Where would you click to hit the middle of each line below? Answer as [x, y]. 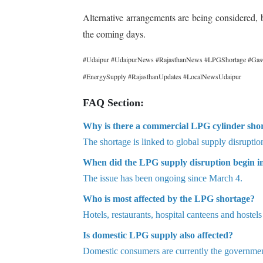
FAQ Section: [113, 103]
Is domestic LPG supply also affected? [158, 235]
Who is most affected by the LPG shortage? [169, 199]
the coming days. [114, 34]
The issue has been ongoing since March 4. [163, 178]
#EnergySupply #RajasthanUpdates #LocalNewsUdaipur [162, 76]
